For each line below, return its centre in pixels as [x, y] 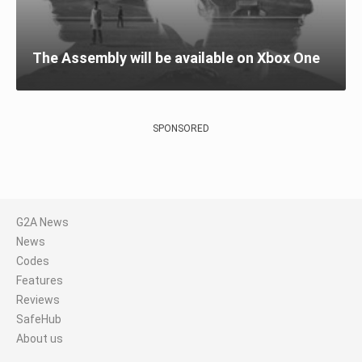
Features [40, 280]
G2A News [42, 222]
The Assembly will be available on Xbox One [176, 57]
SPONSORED [181, 128]
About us [40, 338]
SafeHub [39, 319]
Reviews [38, 299]
